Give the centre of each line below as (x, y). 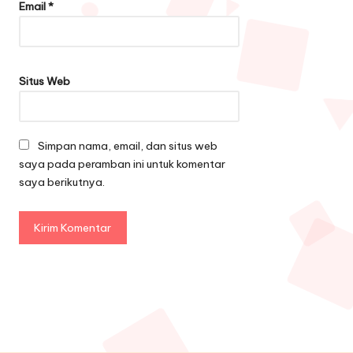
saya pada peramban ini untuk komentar (122, 164)
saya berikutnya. (62, 182)
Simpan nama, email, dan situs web (128, 146)
